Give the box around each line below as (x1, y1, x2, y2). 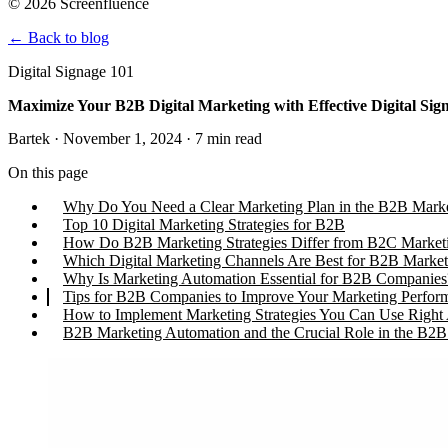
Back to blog (24, 29, 109, 47)
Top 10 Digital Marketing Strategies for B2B (63, 216, 345, 234)
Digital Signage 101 (8, 63, 134, 81)
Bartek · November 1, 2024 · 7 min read (8, 130, 262, 148)
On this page (8, 164, 88, 182)
